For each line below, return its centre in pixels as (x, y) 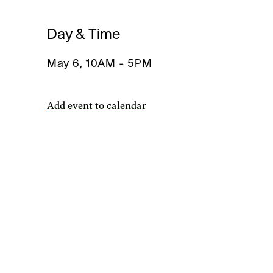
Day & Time (83, 35)
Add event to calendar (96, 106)
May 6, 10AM (81, 64)
